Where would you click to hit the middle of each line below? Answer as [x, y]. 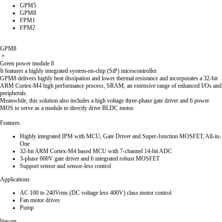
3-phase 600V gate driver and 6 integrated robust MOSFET [90, 159]
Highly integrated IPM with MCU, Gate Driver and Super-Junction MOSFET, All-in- [120, 136]
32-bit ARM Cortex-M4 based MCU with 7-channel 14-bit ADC [96, 151]
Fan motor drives [40, 200]
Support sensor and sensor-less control [65, 166]
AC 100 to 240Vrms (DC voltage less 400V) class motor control [96, 193]
